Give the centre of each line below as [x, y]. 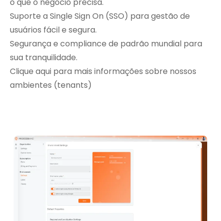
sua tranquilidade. [44, 58]
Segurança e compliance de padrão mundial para [106, 44]
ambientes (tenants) [51, 85]
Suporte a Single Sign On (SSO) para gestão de [100, 16]
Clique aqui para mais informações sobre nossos [103, 72]
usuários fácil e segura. [53, 30]
